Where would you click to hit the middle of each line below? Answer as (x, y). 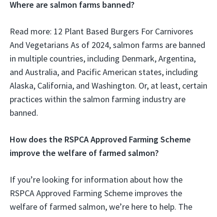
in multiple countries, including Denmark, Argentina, (103, 59)
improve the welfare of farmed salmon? (84, 153)
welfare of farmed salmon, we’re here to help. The (101, 207)
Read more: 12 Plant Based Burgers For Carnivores (101, 31)
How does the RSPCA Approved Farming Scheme (100, 139)
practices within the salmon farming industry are (98, 99)
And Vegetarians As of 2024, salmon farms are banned (108, 45)
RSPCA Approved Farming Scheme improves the (96, 193)
